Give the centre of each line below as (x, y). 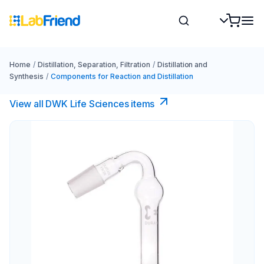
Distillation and (182, 65)
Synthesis (27, 76)
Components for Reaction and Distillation (122, 76)
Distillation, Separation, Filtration (94, 65)
